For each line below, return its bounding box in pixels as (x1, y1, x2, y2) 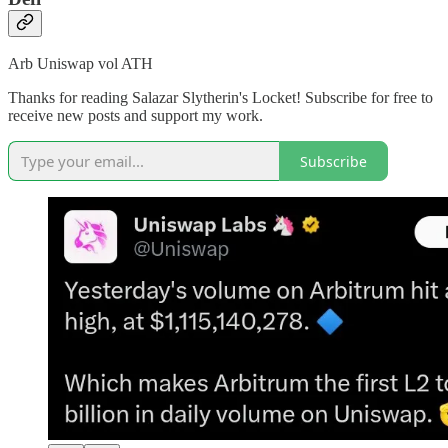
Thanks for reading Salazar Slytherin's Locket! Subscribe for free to (8, 89, 433, 107)
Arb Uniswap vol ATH (8, 55, 153, 73)
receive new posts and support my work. (8, 107, 263, 125)
